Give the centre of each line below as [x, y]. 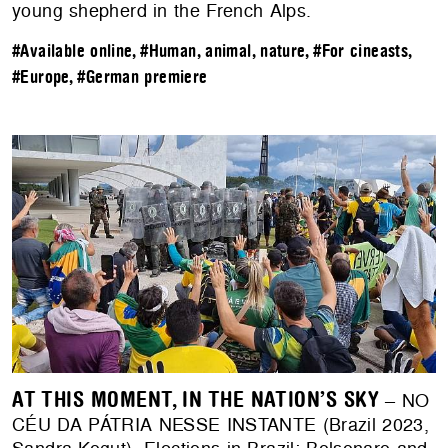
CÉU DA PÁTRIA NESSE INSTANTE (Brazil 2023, [221, 425]
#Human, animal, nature [222, 52]
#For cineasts [361, 52]
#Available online [72, 52]
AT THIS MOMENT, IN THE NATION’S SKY [196, 400]
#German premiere [142, 78]
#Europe [40, 78]
